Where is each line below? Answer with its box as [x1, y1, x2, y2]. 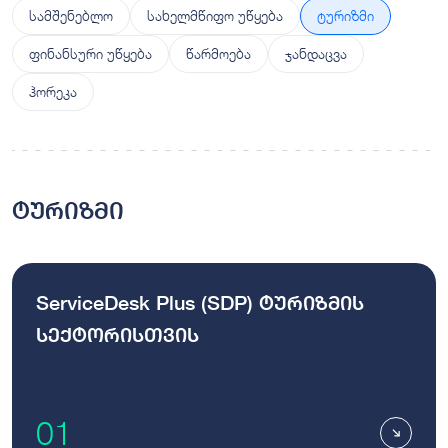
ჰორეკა [29, 82, 77, 100]
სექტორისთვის [36, 322, 199, 347]
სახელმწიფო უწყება [147, 6, 283, 24]
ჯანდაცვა [285, 44, 347, 62]
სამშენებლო [29, 6, 113, 24]
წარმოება [186, 44, 251, 62]
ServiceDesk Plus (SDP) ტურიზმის [36, 290, 364, 315]
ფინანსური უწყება [29, 44, 152, 62]
